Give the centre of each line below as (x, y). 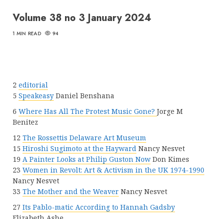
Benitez (25, 122)
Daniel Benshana (84, 95)
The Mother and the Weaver (71, 191)
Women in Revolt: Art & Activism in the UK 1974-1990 (113, 170)
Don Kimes (170, 159)
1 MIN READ (27, 33)
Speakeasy (36, 95)
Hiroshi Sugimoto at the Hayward (79, 148)
